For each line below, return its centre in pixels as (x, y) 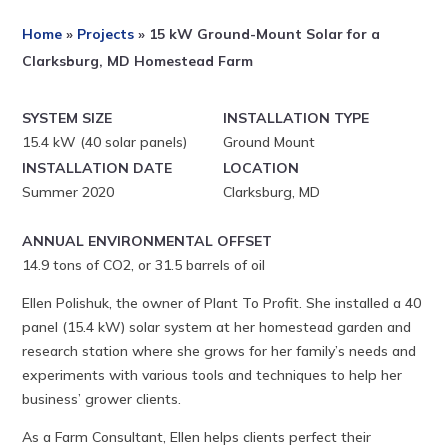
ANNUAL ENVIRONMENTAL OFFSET (147, 240)
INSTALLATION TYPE (296, 117)
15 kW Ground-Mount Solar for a (265, 33)
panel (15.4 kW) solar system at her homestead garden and (217, 326)
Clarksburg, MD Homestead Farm (138, 60)
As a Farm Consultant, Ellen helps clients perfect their (197, 436)
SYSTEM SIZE (67, 117)
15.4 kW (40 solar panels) (105, 141)
